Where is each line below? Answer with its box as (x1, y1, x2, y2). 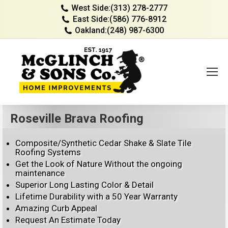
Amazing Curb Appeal (15, 203, 97, 213)
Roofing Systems (15, 147, 81, 157)
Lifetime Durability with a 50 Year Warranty (15, 191, 178, 202)
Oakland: (75, 25, 107, 35)
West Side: (71, 3, 111, 13)
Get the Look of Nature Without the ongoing (15, 159, 182, 169)
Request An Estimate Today (15, 215, 121, 225)
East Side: (72, 14, 109, 24)
